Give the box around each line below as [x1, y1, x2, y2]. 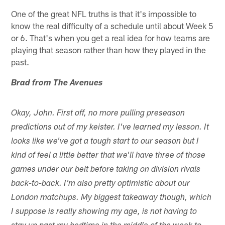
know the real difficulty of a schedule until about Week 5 [11, 20, 214, 31]
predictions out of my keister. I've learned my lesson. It [11, 123, 209, 132]
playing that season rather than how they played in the [11, 44, 206, 55]
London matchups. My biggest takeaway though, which [11, 193, 212, 202]
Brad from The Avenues [11, 79, 103, 88]
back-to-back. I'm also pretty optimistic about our [11, 179, 190, 188]
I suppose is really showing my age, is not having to [11, 207, 197, 216]
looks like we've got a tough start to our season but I [11, 137, 199, 146]
